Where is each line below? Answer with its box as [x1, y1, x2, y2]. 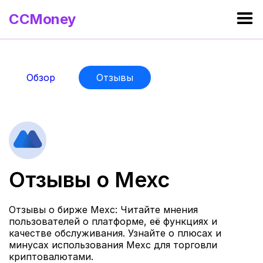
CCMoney [9, 11, 76, 28]
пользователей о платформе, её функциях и [9, 215, 217, 228]
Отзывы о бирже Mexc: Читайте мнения [9, 204, 198, 216]
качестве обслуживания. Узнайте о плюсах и [9, 227, 221, 240]
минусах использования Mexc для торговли [9, 239, 217, 251]
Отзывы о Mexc [9, 167, 170, 193]
